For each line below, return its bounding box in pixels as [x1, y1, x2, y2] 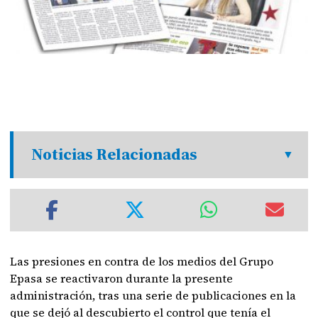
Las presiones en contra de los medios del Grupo [10, 253, 274, 269]
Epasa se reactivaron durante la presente [10, 270, 234, 286]
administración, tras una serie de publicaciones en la [10, 287, 297, 303]
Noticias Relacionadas [31, 143, 198, 165]
